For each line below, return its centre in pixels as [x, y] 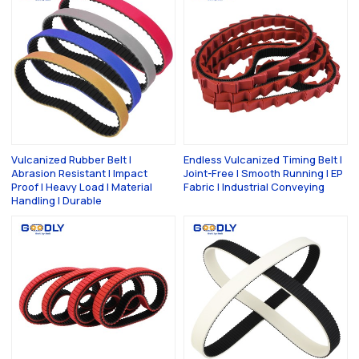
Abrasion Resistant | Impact [80, 173]
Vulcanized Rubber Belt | [72, 160]
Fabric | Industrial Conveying [254, 187]
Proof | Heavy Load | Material [82, 187]
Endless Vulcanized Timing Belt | [263, 160]
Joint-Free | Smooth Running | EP [263, 173]
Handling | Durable [57, 201]
